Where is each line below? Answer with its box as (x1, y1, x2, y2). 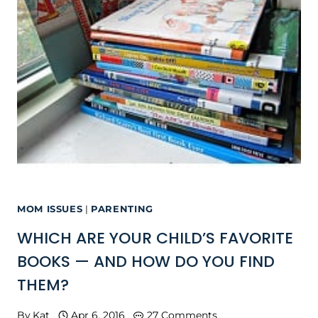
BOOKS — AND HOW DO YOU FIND (17, 250, 275, 273)
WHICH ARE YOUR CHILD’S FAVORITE (17, 226, 293, 249)
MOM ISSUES (17, 203, 83, 214)
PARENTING (91, 203, 153, 214)
